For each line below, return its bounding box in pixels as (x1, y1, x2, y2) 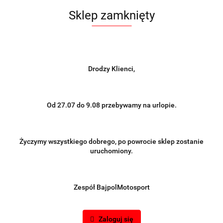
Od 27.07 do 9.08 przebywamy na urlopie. (46, 101, 177, 109)
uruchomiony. (90, 146, 133, 154)
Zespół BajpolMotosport (73, 183, 150, 191)
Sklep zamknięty (68, 8, 155, 22)
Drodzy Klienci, (88, 64, 135, 72)
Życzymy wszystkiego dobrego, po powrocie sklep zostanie (19, 137, 204, 145)
